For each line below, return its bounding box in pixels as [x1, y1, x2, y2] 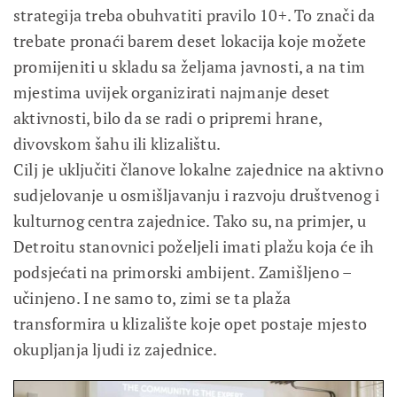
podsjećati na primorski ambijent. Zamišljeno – [13, 261, 352, 283]
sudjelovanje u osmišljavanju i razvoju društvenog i [13, 183, 380, 206]
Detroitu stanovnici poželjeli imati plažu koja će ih [13, 235, 375, 257]
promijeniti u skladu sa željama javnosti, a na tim [13, 55, 365, 77]
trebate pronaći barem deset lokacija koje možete [13, 29, 367, 51]
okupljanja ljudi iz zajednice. [13, 338, 217, 360]
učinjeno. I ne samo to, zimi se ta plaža [13, 286, 292, 308]
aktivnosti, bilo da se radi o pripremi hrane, [13, 106, 323, 128]
